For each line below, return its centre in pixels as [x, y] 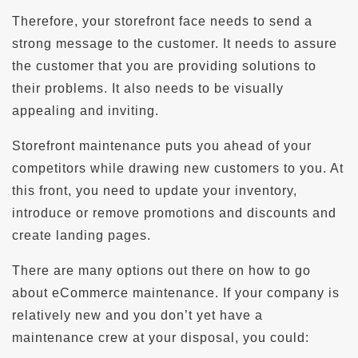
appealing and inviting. [86, 110]
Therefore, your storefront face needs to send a [162, 21]
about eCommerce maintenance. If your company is [176, 292]
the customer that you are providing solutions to [164, 66]
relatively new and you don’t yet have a [137, 315]
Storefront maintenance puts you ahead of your [162, 145]
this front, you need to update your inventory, [155, 190]
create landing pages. [82, 235]
